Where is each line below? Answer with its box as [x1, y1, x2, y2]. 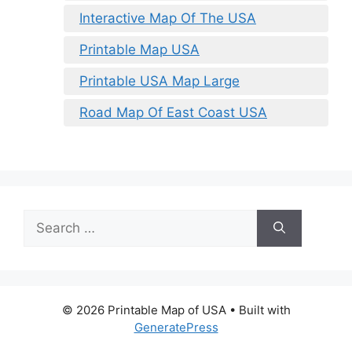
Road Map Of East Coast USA [79, 104, 267, 121]
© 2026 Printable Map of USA [61, 302, 226, 317]
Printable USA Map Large [79, 73, 240, 90]
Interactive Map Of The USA [79, 10, 256, 27]
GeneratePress [134, 319, 218, 335]
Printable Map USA [79, 42, 200, 58]
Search [23, 210, 67, 226]
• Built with [225, 302, 291, 317]
